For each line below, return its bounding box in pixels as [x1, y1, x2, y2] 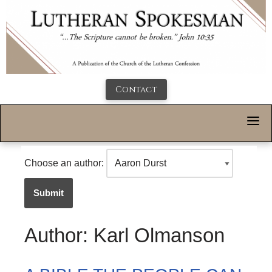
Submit [33, 188, 64, 199]
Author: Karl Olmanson [24, 223, 225, 246]
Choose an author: [24, 158, 104, 169]
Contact [115, 84, 157, 96]
